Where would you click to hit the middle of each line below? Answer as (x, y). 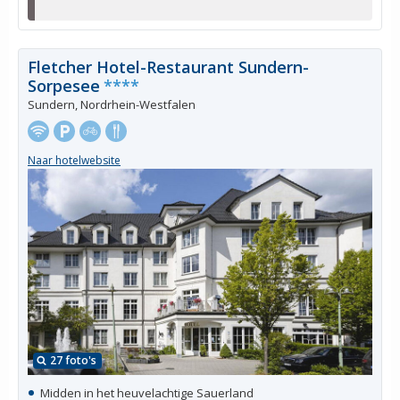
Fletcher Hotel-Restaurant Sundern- (168, 67)
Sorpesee (64, 85)
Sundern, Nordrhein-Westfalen (112, 104)
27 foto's (73, 361)
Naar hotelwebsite (74, 161)
